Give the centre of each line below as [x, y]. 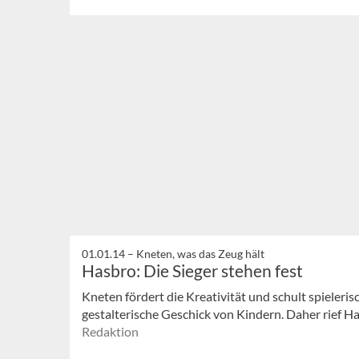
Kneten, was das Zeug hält [200, 254]
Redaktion [110, 332]
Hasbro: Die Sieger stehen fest [192, 271]
